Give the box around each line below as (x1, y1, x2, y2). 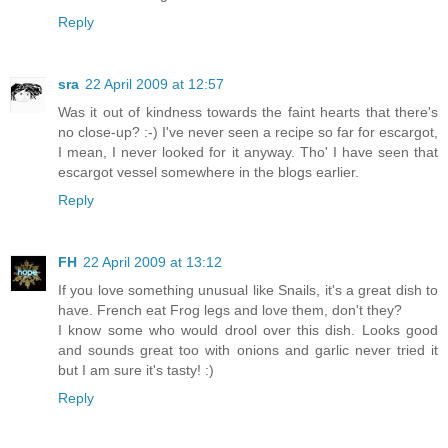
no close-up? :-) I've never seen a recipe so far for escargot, (58, 123, 438, 140)
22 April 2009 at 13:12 (83, 253, 222, 270)
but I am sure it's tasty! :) (58, 361, 214, 378)
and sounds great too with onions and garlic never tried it (58, 341, 438, 358)
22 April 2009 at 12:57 (85, 75, 224, 92)
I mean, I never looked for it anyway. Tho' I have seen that (58, 143, 438, 160)
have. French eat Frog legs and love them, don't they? (58, 301, 402, 318)
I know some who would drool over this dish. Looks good (58, 321, 438, 338)
